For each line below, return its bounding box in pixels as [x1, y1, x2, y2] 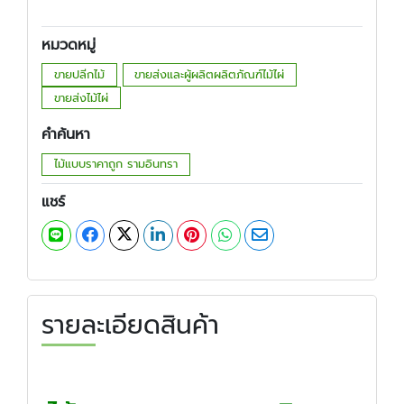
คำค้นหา [41, 124, 90, 146]
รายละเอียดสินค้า [41, 306, 219, 345]
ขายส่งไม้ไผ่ [53, 88, 108, 106]
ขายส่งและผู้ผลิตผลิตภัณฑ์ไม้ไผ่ [134, 66, 285, 83]
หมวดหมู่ [41, 34, 96, 56]
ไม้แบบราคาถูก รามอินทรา [53, 155, 178, 173]
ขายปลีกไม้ [53, 66, 105, 83]
